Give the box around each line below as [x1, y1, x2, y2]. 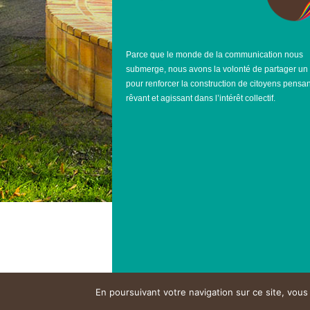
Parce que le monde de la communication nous [125, 49, 303, 60]
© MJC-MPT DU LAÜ [125, 292, 197, 302]
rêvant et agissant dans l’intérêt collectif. [125, 93, 275, 103]
